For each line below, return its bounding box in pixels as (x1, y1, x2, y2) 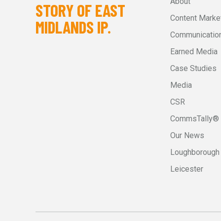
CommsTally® (170, 114, 219, 123)
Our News (170, 131, 204, 140)
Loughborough (170, 147, 220, 157)
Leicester (170, 164, 203, 174)
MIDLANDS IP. (36, 17, 111, 37)
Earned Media (170, 47, 218, 56)
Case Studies (170, 64, 217, 73)
